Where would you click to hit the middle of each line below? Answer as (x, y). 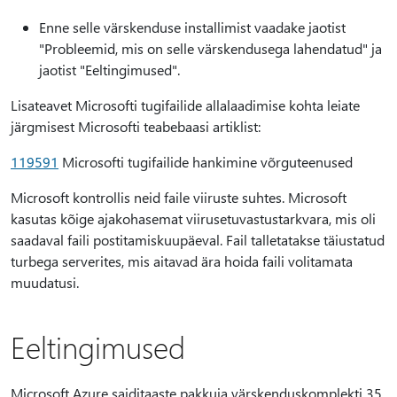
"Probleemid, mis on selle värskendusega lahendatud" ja (210, 48)
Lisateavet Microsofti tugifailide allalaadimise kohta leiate (185, 105)
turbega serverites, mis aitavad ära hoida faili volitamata (182, 261)
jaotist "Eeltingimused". (109, 70)
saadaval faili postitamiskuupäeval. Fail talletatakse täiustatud (198, 240)
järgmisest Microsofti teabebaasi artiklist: (136, 126)
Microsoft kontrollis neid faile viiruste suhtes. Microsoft (179, 197)
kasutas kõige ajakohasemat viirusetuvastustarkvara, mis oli (193, 218)
